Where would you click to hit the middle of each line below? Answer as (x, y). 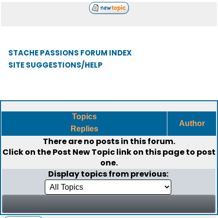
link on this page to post (165, 152)
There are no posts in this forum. (109, 141)
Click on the (27, 152)
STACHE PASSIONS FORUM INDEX (70, 53)
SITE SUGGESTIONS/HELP (55, 65)
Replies (84, 129)
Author (192, 123)
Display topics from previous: (109, 174)
